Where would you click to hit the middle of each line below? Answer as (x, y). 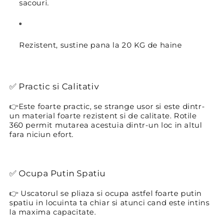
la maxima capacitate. (53, 212)
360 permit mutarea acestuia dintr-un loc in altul (106, 125)
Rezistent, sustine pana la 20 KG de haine (101, 45)
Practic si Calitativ (59, 87)
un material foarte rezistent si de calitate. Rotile (103, 116)
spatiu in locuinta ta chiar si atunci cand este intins (110, 203)
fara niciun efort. (41, 135)
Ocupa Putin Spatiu (62, 174)
